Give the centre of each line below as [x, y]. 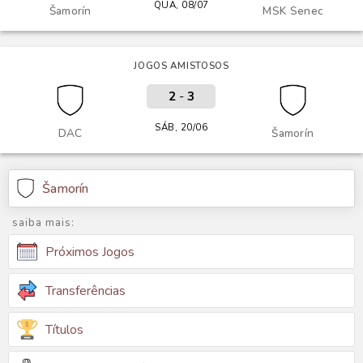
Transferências [85, 290]
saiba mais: [43, 223]
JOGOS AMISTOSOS [181, 66]
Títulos [64, 329]
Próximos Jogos [90, 252]
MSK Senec [293, 11]
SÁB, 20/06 [181, 127]
